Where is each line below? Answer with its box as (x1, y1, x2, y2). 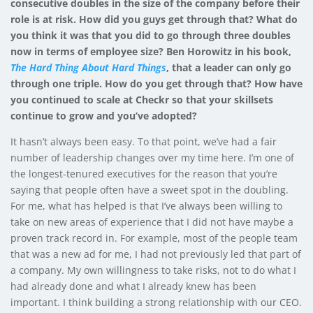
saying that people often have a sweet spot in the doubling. (10, 182, 289, 196)
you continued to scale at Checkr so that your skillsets (10, 92, 273, 106)
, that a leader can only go (166, 60, 291, 74)
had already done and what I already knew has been (10, 279, 256, 293)
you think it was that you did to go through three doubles (10, 28, 291, 42)
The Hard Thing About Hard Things (10, 60, 166, 74)
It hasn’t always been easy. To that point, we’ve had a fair (10, 134, 277, 148)
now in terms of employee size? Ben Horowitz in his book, (10, 44, 291, 58)
